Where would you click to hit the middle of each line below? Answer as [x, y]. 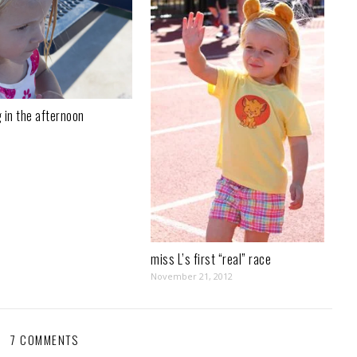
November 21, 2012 [192, 277]
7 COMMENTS [44, 340]
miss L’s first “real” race [211, 259]
